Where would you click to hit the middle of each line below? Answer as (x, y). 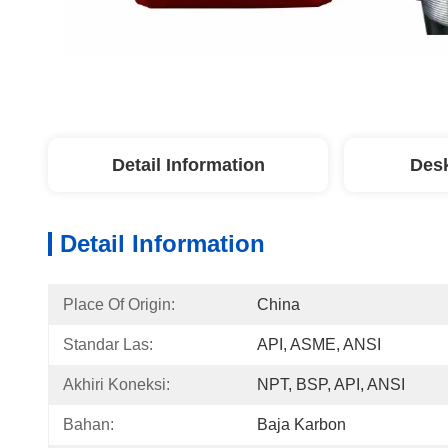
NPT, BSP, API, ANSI (331, 384)
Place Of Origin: (119, 304)
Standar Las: (108, 344)
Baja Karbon (301, 424)
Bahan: (88, 424)
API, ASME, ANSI (319, 344)
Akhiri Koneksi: (116, 384)
